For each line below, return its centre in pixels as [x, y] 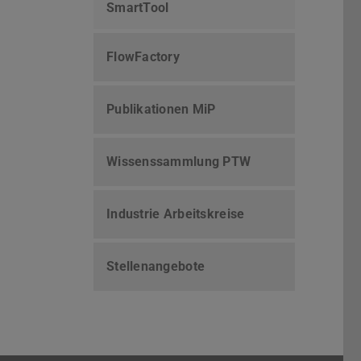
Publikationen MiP [161, 110]
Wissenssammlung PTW [179, 162]
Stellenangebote [156, 267]
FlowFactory [143, 57]
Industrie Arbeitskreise [176, 214]
